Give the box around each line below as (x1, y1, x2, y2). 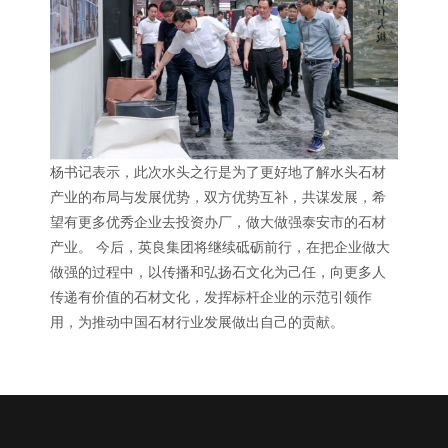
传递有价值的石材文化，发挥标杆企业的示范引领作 (50, 289, 372, 306)
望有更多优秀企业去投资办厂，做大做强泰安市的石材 (50, 214, 386, 231)
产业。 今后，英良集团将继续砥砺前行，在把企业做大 (50, 239, 390, 256)
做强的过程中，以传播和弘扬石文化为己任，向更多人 (50, 264, 386, 281)
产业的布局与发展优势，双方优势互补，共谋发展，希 (50, 189, 386, 206)
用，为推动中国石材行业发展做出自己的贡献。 (50, 314, 344, 331)
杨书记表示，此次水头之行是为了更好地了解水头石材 (50, 164, 386, 181)
